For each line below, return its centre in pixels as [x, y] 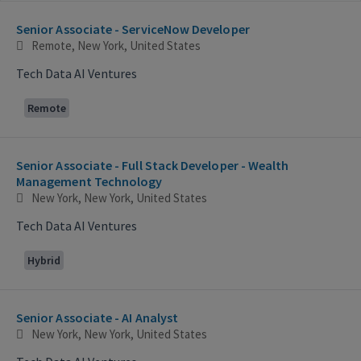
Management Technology [89, 181]
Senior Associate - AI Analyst [98, 317]
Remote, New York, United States [116, 45]
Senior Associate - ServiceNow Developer [133, 29]
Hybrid [44, 260]
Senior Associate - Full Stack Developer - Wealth [153, 165]
